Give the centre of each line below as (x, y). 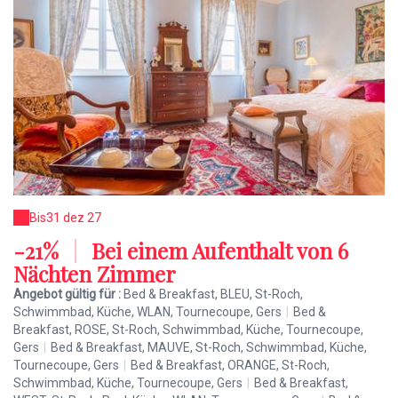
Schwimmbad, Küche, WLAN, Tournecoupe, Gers (147, 312)
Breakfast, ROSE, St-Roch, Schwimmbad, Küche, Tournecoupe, (188, 330)
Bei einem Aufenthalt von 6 (217, 251)
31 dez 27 (74, 218)
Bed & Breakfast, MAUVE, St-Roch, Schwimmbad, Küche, (209, 348)
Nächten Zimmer (95, 274)
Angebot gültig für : (68, 295)
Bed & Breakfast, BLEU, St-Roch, (213, 295)
